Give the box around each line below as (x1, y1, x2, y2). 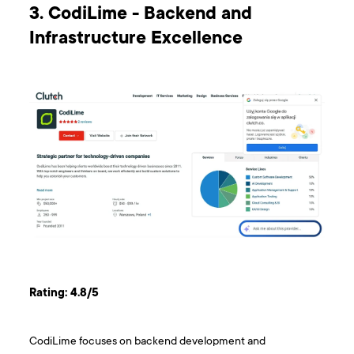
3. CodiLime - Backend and (29, 5, 253, 26)
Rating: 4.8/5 (29, 286, 100, 300)
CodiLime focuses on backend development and (29, 334, 266, 348)
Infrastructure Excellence (29, 29, 243, 51)
